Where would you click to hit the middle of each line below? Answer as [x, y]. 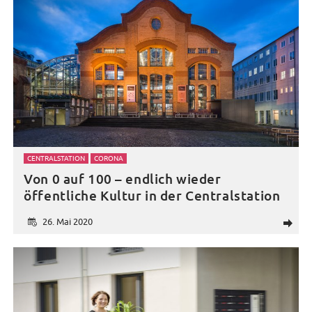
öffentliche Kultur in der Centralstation [152, 196]
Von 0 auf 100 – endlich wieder [123, 179]
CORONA [109, 158]
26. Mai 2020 [67, 221]
